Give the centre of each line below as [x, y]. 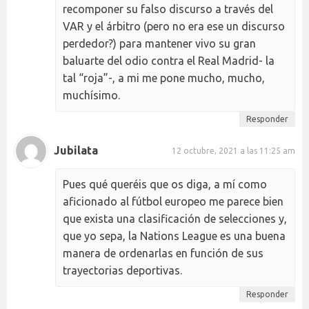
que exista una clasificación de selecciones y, [175, 218]
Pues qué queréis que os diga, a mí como [165, 184]
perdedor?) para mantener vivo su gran [159, 43]
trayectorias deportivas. [122, 270]
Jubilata [76, 151]
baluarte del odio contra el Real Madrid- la [169, 60]
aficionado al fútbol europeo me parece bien [173, 201]
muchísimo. [91, 95]
